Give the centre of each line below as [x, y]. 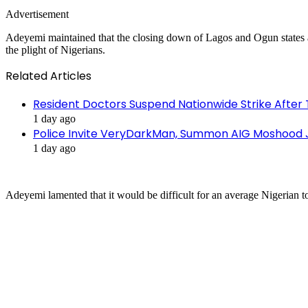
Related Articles [48, 76]
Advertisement [38, 14]
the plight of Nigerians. [55, 49]
